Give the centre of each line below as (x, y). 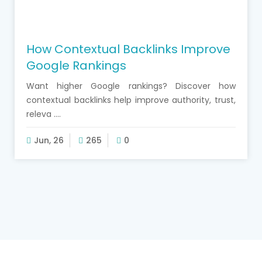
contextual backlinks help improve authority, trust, (131, 100)
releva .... (44, 114)
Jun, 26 (49, 140)
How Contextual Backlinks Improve (128, 49)
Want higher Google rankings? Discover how (131, 86)
